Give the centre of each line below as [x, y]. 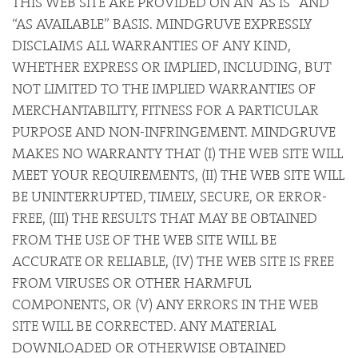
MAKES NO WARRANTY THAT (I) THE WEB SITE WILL [177, 153]
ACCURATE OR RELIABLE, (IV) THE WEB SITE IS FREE [173, 261]
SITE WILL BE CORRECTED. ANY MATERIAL [144, 326]
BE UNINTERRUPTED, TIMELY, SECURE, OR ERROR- [169, 197]
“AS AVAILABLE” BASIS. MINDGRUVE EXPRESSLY [162, 24]
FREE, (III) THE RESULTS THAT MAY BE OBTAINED [165, 218]
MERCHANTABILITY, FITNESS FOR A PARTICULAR [165, 110]
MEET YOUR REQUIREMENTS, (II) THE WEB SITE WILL [178, 175]
